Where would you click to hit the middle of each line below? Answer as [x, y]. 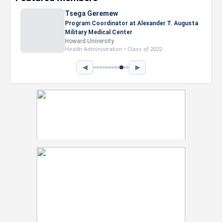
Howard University [89, 41]
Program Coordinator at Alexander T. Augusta [132, 23]
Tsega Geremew [91, 13]
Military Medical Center [99, 32]
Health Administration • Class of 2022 [113, 49]
